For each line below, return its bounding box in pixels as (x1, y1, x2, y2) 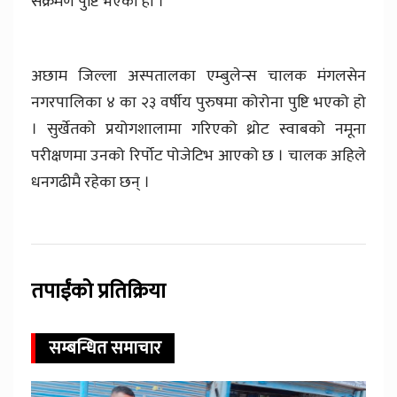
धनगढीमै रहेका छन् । (31, 169, 150, 197)
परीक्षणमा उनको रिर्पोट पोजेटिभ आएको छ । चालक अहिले (31, 143, 366, 170)
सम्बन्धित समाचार (49, 333, 161, 364)
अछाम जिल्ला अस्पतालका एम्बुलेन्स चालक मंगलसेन (31, 63, 366, 90)
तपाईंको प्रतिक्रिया (31, 274, 166, 310)
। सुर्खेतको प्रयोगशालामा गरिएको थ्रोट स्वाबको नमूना (31, 116, 366, 144)
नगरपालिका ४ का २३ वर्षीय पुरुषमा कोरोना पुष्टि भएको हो (31, 90, 366, 117)
